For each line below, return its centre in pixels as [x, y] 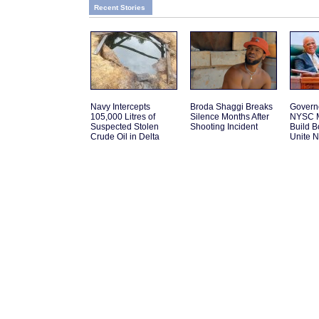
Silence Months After [230, 117]
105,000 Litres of [123, 117]
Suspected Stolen [125, 127]
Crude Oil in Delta [125, 137]
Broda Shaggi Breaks [231, 107]
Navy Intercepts [120, 107]
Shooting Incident [224, 127]
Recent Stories [120, 8]
